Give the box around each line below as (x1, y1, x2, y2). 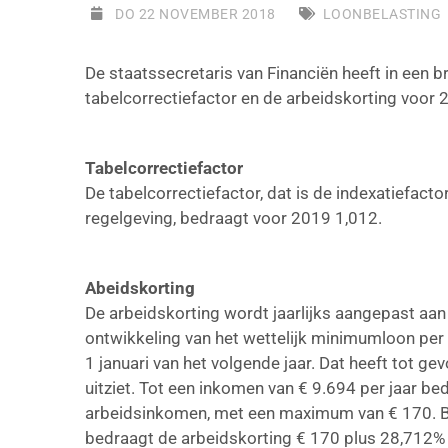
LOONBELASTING (322, 6, 441, 22)
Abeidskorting (85, 278, 195, 298)
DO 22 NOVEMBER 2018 (115, 6, 276, 22)
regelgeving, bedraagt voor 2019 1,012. (85, 208, 382, 228)
